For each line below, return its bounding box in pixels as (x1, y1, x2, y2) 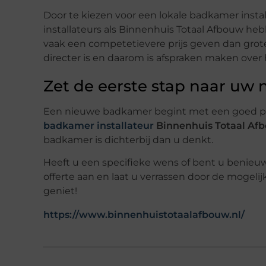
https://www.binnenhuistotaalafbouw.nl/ (43, 209, 245, 221)
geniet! (43, 185, 77, 197)
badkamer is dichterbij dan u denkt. (43, 134, 213, 145)
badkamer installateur (43, 119, 154, 131)
